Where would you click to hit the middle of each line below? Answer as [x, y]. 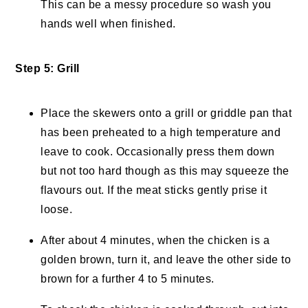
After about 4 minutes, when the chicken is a [155, 241]
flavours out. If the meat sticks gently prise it [154, 190]
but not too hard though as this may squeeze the [165, 171]
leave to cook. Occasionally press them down [158, 152]
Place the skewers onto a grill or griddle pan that [166, 113]
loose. [57, 210]
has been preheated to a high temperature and [161, 133]
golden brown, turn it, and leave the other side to [166, 260]
